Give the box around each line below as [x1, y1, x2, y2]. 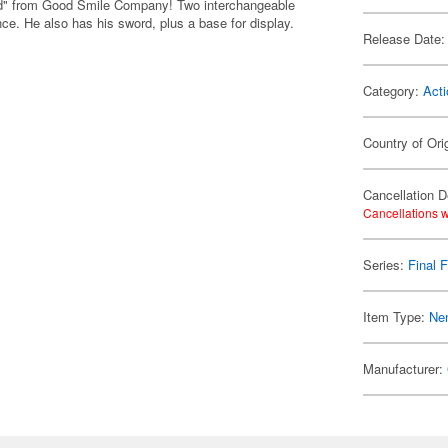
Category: [363, 81, 424, 100]
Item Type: [363, 307, 430, 326]
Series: [363, 255, 409, 274]
